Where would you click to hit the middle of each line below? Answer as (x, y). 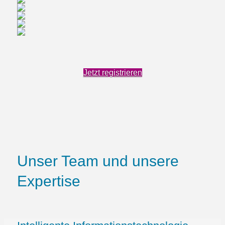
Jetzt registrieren (113, 73)
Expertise (48, 181)
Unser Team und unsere (98, 161)
